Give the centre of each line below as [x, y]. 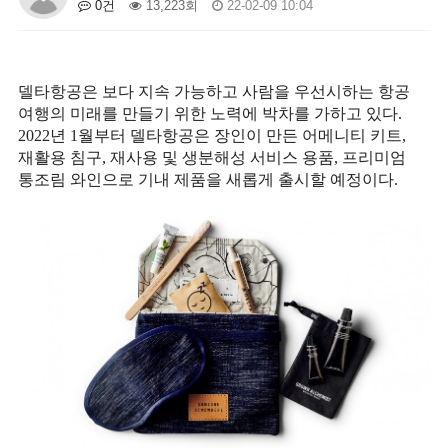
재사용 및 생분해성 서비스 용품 [221, 157]
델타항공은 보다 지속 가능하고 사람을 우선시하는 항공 [213, 91]
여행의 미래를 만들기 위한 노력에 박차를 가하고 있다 [207, 113]
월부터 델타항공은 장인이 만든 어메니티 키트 [239, 135]
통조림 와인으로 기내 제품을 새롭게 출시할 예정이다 [205, 179]
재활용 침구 [59, 157]
